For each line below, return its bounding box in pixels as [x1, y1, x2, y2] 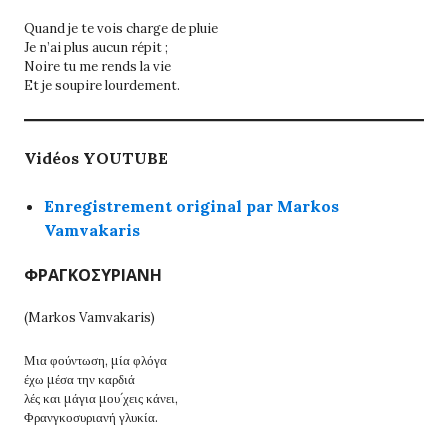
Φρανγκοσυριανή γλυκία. [24, 408, 158, 426]
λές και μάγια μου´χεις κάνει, [24, 389, 178, 407]
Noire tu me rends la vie [24, 57, 171, 75]
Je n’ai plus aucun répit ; [24, 38, 168, 56]
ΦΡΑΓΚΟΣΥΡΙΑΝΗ [24, 263, 162, 286]
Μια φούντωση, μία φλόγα [24, 351, 167, 369]
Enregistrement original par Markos [44, 195, 339, 216]
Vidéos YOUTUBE [24, 147, 168, 168]
